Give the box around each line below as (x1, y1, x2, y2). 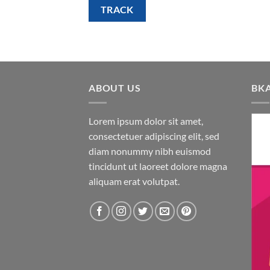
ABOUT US (89, 82, 141, 94)
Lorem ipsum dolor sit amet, (89, 115, 203, 127)
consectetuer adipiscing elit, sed (89, 130, 219, 142)
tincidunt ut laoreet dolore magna (89, 160, 227, 172)
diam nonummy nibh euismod (89, 145, 211, 157)
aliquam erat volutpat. (89, 175, 180, 187)
